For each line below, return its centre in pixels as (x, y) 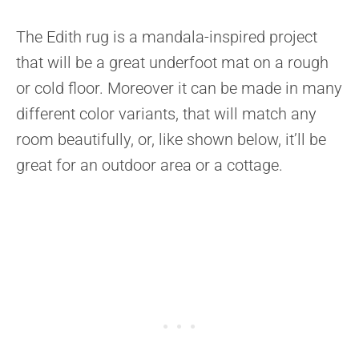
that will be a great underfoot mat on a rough (172, 63)
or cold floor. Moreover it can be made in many (179, 89)
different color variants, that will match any (166, 114)
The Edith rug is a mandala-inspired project (167, 37)
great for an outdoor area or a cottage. (149, 165)
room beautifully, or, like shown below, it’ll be (171, 140)
